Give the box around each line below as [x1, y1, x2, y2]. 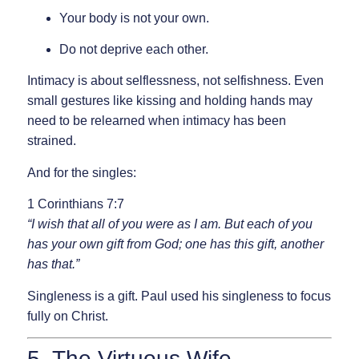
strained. [26, 134, 76, 148]
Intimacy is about [26, 74, 126, 88]
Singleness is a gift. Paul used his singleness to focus [26, 288, 331, 303]
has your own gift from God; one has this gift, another [26, 237, 324, 252]
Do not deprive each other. [58, 42, 208, 56]
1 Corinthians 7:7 [26, 197, 124, 212]
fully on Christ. [26, 309, 108, 323]
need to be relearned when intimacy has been [26, 114, 286, 128]
